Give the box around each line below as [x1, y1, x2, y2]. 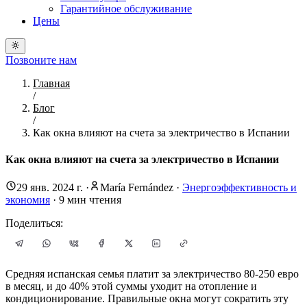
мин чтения [64, 194, 121, 206]
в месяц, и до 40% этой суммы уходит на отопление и [5, 280, 257, 293]
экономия [5, 194, 50, 206]
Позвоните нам [5, 53, 77, 66]
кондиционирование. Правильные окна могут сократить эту [5, 293, 288, 305]
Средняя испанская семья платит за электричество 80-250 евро [5, 268, 299, 280]
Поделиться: [5, 217, 63, 230]
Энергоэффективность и [182, 182, 297, 194]
